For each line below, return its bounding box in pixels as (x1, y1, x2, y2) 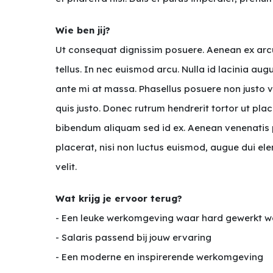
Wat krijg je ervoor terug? (55, 193, 183, 204)
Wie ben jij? (55, 24, 111, 36)
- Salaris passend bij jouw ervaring (55, 232, 212, 243)
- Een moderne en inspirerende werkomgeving (55, 251, 264, 263)
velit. (55, 161, 77, 172)
